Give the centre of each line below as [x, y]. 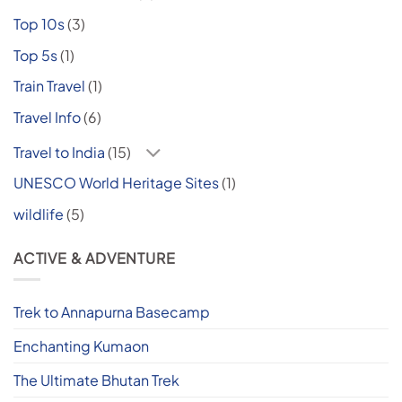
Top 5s [35, 55]
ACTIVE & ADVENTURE [95, 258]
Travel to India [59, 153]
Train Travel [49, 86]
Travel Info [47, 117]
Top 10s [39, 23]
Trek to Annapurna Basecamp [112, 312]
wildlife [39, 214]
